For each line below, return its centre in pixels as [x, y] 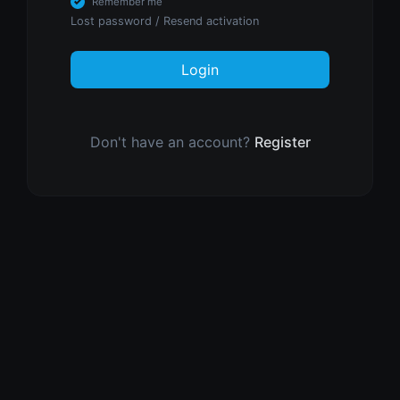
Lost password [111, 21]
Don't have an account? [172, 142]
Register [282, 142]
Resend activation [211, 21]
